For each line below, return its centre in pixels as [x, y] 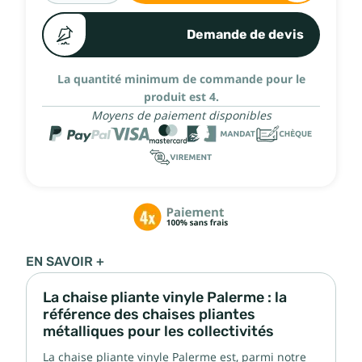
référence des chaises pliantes [149, 314]
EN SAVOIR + [65, 261]
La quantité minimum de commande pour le [181, 79]
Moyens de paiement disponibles [181, 115]
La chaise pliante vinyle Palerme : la [165, 297]
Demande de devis [245, 34]
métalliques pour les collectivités [158, 331]
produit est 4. [181, 97]
